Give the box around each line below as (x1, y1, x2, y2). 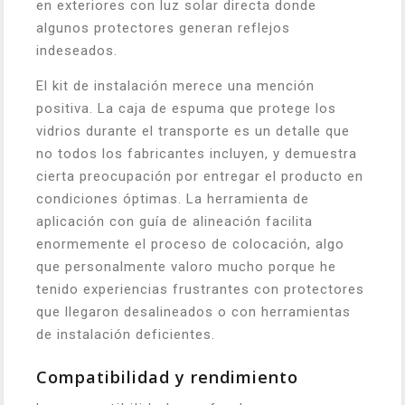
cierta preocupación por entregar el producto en (36, 167, 363, 184)
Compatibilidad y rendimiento (36, 365, 298, 388)
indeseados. (36, 42, 118, 59)
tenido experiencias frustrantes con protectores (36, 280, 364, 297)
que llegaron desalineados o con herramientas (36, 303, 351, 320)
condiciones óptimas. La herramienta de (36, 190, 309, 207)
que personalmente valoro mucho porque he (36, 258, 336, 275)
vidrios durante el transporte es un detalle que (36, 122, 350, 139)
